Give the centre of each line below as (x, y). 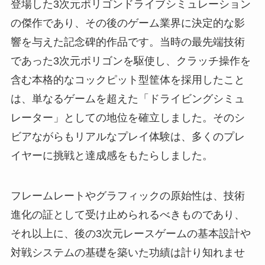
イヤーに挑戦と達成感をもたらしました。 (112, 155)
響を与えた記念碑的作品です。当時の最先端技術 (127, 42)
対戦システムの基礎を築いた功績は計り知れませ (127, 252)
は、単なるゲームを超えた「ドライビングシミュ (127, 98)
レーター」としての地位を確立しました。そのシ (127, 117)
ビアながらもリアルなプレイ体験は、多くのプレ (127, 136)
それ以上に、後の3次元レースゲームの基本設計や (130, 233)
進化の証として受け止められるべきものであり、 (127, 214)
